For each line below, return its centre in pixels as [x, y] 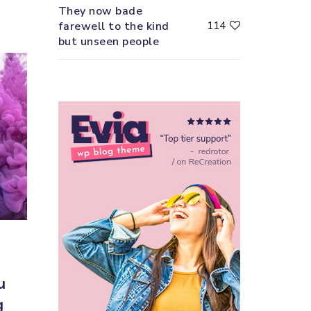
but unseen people [108, 42]
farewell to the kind [114, 27]
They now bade [100, 11]
